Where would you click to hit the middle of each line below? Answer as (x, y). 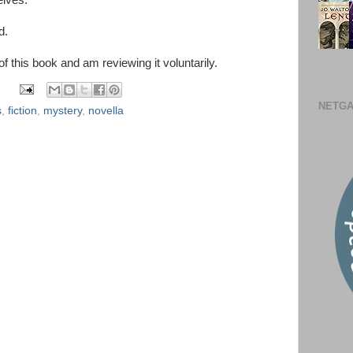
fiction (22, 110)
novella (106, 110)
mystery (63, 110)
